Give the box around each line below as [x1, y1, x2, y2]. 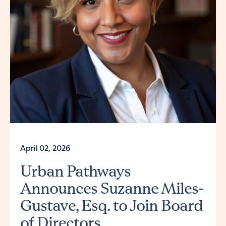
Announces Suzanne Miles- [20, 178, 204, 198]
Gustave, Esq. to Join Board [20, 195, 203, 215]
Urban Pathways [20, 161, 131, 181]
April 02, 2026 [20, 144, 71, 153]
